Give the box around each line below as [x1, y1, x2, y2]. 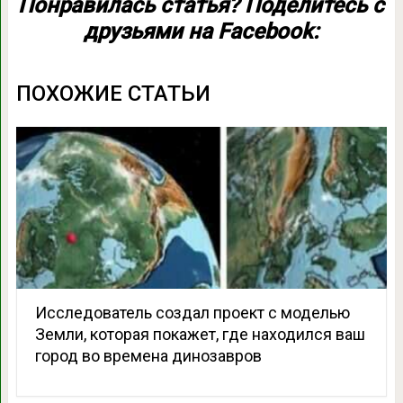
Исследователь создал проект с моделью [34, 302, 350, 322]
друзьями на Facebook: [84, 18, 319, 44]
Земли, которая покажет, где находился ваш [34, 324, 365, 344]
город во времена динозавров [34, 345, 262, 365]
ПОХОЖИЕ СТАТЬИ [15, 80, 210, 106]
